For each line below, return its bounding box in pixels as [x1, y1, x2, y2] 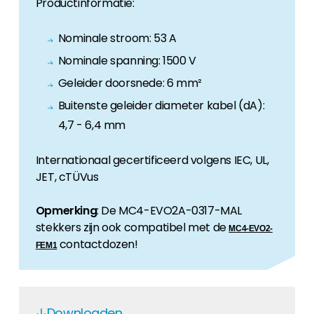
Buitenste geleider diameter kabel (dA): [57, 97, 265, 114]
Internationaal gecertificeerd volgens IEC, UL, [35, 152, 269, 168]
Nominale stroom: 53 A [57, 30, 177, 46]
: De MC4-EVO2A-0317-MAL [97, 203, 243, 219]
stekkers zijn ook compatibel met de [35, 219, 229, 235]
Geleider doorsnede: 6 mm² [57, 75, 202, 91]
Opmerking [35, 203, 97, 219]
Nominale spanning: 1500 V [57, 53, 196, 69]
